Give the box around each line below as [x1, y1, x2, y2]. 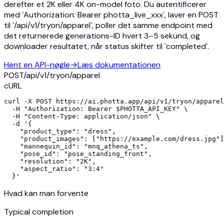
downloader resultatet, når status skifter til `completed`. [4, 41, 209, 52]
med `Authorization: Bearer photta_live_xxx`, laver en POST [4, 9, 218, 20]
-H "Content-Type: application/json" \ [4, 112, 160, 120]
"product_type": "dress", [4, 127, 116, 135]
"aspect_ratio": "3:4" [4, 165, 104, 173]
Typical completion [4, 206, 73, 217]
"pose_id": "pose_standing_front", [4, 150, 152, 158]
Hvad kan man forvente [4, 188, 88, 199]
